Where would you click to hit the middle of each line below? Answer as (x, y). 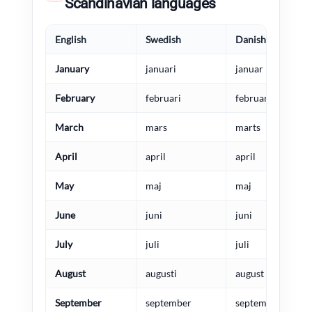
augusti (161, 274)
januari (161, 69)
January (72, 69)
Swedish (163, 40)
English (71, 40)
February (75, 98)
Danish (251, 40)
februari (163, 98)
